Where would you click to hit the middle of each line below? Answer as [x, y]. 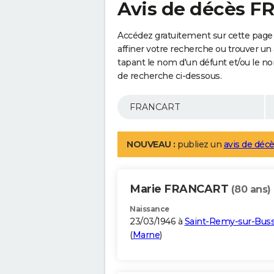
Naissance [150, 209]
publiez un [199, 145]
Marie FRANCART [180, 189]
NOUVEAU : [151, 145]
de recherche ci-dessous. [169, 76]
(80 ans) [251, 190]
